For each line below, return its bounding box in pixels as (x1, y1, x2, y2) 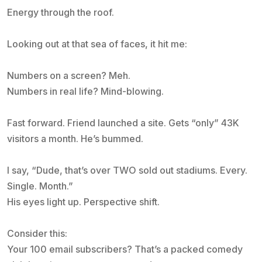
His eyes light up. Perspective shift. (7, 196, 160, 208)
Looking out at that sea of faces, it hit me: (7, 38, 187, 50)
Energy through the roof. (7, 6, 114, 18)
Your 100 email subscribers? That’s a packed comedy (7, 243, 243, 255)
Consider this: (7, 227, 67, 239)
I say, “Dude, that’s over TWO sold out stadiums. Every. (7, 164, 247, 176)
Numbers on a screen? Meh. (7, 70, 130, 81)
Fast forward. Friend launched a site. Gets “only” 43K (7, 117, 239, 129)
